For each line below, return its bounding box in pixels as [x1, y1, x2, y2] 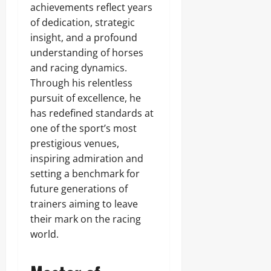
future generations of [30, 182, 128, 195]
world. [30, 227, 59, 241]
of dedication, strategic [30, 16, 135, 29]
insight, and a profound [30, 31, 137, 44]
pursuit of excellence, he [30, 91, 141, 105]
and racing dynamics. [30, 61, 127, 74]
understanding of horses [30, 46, 143, 59]
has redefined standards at [30, 106, 154, 120]
